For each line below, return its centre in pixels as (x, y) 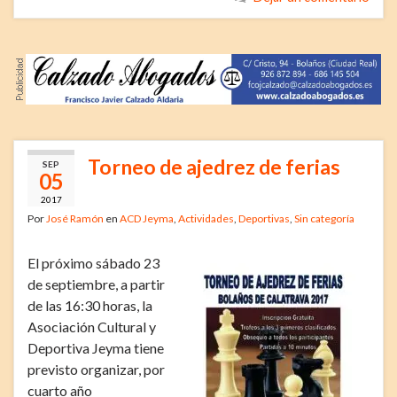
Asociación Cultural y (92, 326)
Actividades (206, 218)
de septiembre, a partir (96, 284)
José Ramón (75, 218)
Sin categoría (324, 218)
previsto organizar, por (96, 369)
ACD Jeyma (147, 218)
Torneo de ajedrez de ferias (214, 166)
